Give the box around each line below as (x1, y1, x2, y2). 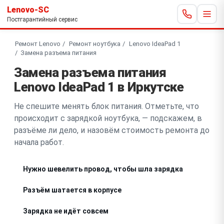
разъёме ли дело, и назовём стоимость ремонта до (14, 125, 209, 135)
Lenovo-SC (7, 4, 49, 14)
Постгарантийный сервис (7, 15, 77, 23)
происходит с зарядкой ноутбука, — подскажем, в (14, 113, 202, 123)
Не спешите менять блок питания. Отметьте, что (14, 101, 199, 111)
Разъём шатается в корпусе (23, 185, 121, 194)
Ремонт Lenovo (15, 39, 60, 47)
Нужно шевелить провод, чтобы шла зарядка (23, 164, 183, 173)
